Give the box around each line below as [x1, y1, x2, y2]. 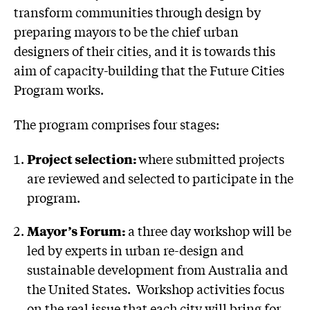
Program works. [14, 80, 104, 99]
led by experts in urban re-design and [27, 240, 244, 259]
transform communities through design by [14, 3, 261, 21]
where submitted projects [138, 149, 285, 167]
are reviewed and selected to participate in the [27, 168, 294, 187]
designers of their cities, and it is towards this [14, 42, 275, 60]
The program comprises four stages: [14, 114, 219, 133]
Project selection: [27, 149, 139, 167]
